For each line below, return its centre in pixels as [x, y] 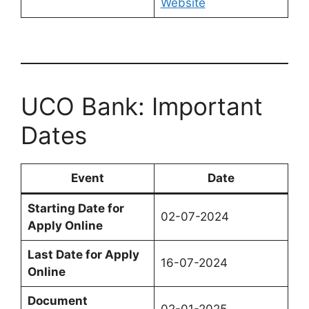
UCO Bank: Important [142, 107]
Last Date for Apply [83, 255]
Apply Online [65, 226]
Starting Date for [76, 209]
